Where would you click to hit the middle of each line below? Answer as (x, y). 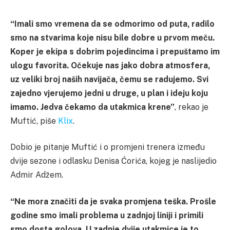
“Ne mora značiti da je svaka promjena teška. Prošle (113, 201)
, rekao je (191, 107)
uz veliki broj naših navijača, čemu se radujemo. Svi (109, 79)
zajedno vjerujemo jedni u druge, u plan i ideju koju (109, 93)
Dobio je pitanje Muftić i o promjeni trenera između (108, 147)
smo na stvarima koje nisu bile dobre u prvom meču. (112, 37)
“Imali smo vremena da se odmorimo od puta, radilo (112, 24)
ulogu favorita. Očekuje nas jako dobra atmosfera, (110, 65)
